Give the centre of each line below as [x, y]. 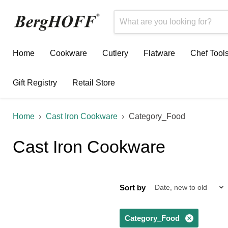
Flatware [159, 53]
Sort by [133, 187]
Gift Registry [35, 83]
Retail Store [94, 83]
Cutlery [115, 53]
